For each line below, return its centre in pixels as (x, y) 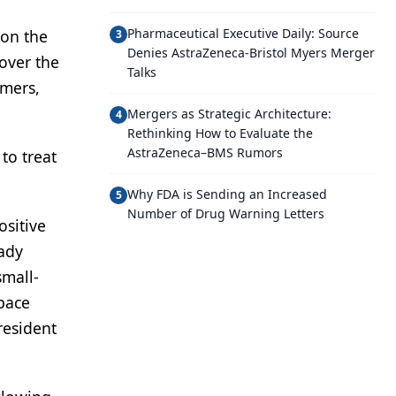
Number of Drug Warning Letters (226, 213)
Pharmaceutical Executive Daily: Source (243, 33)
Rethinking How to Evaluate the (220, 133)
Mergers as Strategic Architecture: (229, 114)
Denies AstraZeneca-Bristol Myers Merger (251, 53)
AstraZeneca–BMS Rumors (205, 152)
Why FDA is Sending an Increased (227, 194)
